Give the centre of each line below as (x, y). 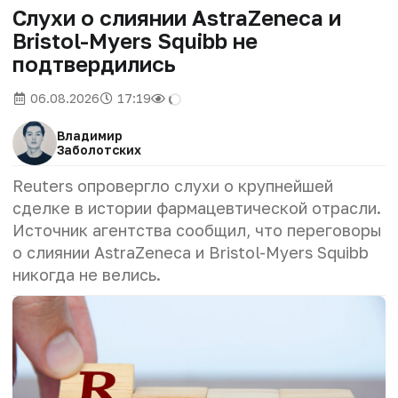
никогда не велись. (87, 274)
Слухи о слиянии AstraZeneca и (177, 17)
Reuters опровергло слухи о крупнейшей (173, 185)
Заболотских (99, 149)
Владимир (90, 135)
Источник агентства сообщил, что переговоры (197, 230)
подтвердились (94, 63)
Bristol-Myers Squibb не (135, 40)
